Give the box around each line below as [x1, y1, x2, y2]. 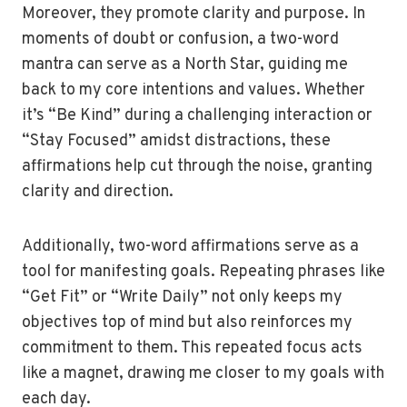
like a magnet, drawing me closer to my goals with [22, 363, 384, 384]
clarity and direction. [22, 182, 174, 203]
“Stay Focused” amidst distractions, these [22, 131, 331, 152]
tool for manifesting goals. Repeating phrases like [22, 262, 385, 283]
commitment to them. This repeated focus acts [22, 338, 362, 359]
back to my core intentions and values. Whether [22, 80, 365, 101]
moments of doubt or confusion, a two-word [22, 29, 339, 50]
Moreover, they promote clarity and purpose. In [22, 4, 365, 25]
